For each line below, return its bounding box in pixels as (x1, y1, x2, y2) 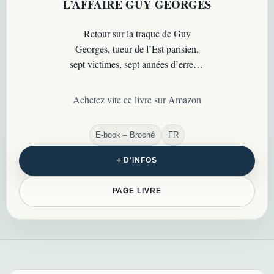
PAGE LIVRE (112, 187, 162, 196)
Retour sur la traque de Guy (83, 26, 191, 40)
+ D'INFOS (116, 156, 158, 165)
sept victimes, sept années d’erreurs (69, 57, 205, 70)
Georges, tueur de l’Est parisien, (75, 42, 199, 55)
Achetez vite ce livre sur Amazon (73, 93, 201, 106)
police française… (102, 87, 172, 101)
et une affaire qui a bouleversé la (75, 72, 199, 86)
